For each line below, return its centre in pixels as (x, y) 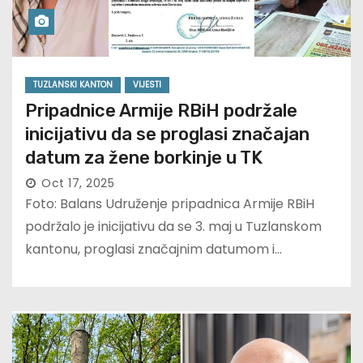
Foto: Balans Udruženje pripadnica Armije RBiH (170, 204)
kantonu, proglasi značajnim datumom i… (154, 250)
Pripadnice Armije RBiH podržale (161, 111)
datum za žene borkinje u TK (144, 158)
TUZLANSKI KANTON (73, 85)
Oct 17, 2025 (78, 184)
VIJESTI (147, 85)
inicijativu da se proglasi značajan (167, 135)
